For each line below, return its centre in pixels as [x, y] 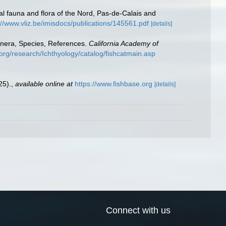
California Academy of [124, 43]
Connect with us [138, 211]
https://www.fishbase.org [114, 84]
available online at [44, 84]
